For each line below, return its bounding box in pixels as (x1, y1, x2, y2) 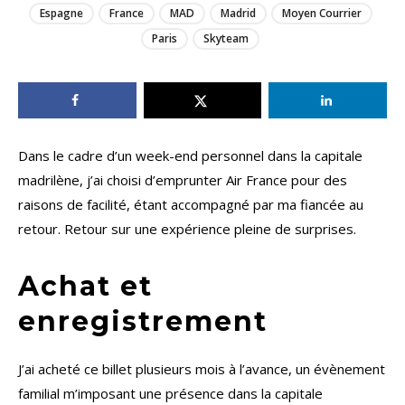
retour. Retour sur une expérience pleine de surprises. (18, 220, 356, 239)
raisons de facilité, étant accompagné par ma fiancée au (18, 195, 363, 214)
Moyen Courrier (281, 5, 362, 22)
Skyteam (203, 31, 249, 47)
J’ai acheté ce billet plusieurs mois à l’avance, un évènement (18, 360, 385, 379)
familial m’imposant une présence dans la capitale (18, 384, 323, 403)
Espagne (39, 5, 83, 22)
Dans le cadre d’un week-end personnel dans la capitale (18, 146, 363, 165)
